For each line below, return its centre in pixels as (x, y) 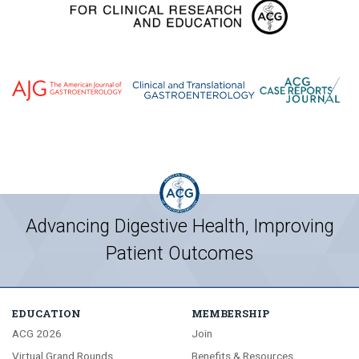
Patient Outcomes (179, 254)
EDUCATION (46, 314)
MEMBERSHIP (230, 314)
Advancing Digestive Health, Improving (179, 227)
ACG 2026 (37, 334)
